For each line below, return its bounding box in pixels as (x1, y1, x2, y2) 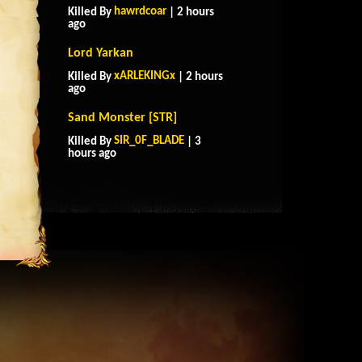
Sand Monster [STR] (68, 112, 177, 124)
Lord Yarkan (68, 47, 133, 60)
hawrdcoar (114, 6, 166, 18)
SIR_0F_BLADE (114, 135, 184, 147)
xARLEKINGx (114, 70, 175, 82)
